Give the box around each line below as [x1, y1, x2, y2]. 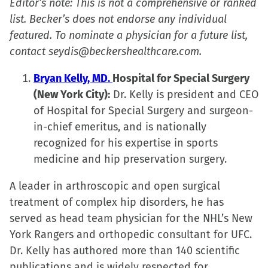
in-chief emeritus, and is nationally [33, 120, 206, 133]
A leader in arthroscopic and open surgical [10, 179, 220, 193]
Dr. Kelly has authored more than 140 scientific [10, 244, 240, 257]
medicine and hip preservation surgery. [33, 153, 230, 166]
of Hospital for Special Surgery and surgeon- [33, 104, 253, 117]
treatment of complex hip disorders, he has [10, 196, 224, 209]
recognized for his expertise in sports [33, 136, 218, 150]
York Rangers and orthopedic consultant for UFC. [10, 228, 252, 241]
